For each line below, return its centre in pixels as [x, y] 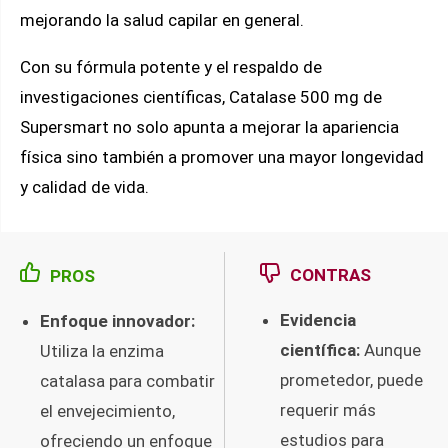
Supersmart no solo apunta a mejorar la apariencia [209, 126]
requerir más [328, 409]
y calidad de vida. [84, 186]
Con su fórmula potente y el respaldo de [171, 66]
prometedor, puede [351, 379]
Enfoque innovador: [117, 320]
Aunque [390, 349]
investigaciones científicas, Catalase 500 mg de [201, 96]
